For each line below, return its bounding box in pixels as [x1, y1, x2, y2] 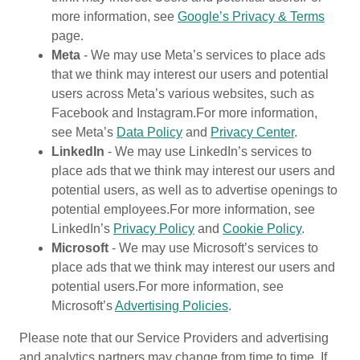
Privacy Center [211, 125, 294, 139]
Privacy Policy [113, 222, 194, 235]
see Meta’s [51, 125, 117, 139]
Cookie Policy [223, 222, 301, 235]
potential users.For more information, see [51, 280, 284, 293]
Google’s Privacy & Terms [178, 10, 325, 23]
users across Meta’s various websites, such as [51, 87, 314, 100]
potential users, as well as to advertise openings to [51, 183, 337, 197]
